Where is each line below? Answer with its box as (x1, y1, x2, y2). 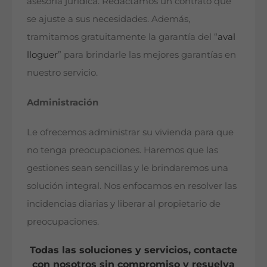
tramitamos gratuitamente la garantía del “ (27, 30, 218, 42)
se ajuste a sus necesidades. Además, (27, 13, 190, 24)
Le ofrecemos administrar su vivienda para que (27, 126, 234, 138)
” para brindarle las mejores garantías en (58, 48, 236, 60)
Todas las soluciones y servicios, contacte (30, 243, 237, 256)
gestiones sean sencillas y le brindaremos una (27, 162, 228, 173)
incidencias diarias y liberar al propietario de (27, 197, 221, 209)
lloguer (27, 48, 58, 60)
